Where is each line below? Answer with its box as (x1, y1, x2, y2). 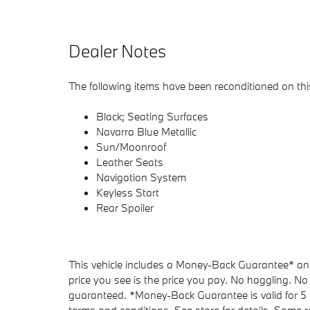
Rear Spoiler (96, 201, 154, 215)
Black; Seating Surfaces (96, 109, 208, 124)
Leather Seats (96, 155, 163, 170)
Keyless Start (96, 185, 159, 200)
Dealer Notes (69, 39, 166, 63)
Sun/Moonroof (96, 140, 166, 154)
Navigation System (96, 170, 186, 185)
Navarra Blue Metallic (96, 125, 197, 139)
